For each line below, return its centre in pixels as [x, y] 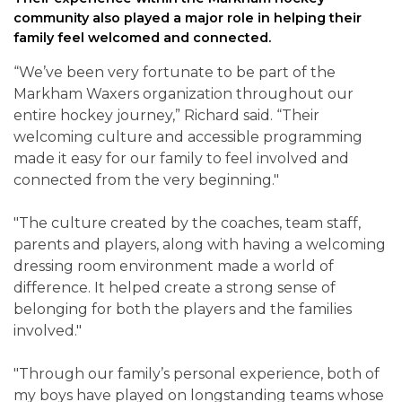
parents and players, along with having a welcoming [200, 245]
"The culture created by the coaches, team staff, [187, 223]
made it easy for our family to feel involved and [181, 159]
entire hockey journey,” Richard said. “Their [166, 116]
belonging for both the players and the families [183, 310]
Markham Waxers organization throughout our [184, 94]
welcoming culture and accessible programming [188, 137]
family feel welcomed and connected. [142, 38]
